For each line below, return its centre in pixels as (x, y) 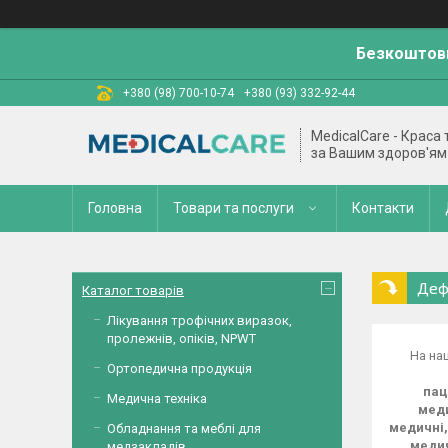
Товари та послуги (233, 208)
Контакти (383, 208)
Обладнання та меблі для (184, 428)
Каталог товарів (133, 290)
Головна (115, 208)
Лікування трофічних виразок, (199, 320)
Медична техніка (157, 398)
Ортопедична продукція (179, 368)
